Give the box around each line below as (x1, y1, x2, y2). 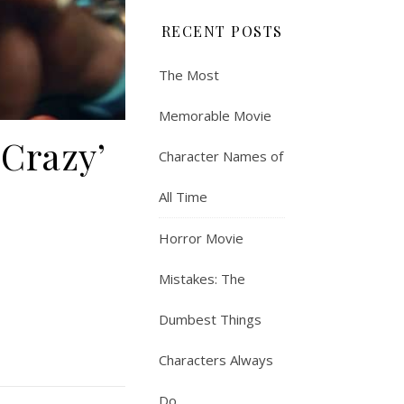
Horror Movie (159, 229, 243, 247)
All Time (159, 188, 207, 206)
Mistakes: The (159, 270, 245, 288)
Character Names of (159, 147, 283, 165)
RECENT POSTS (161, 22, 283, 41)
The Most (159, 66, 219, 84)
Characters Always (159, 351, 273, 369)
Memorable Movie (159, 106, 271, 124)
